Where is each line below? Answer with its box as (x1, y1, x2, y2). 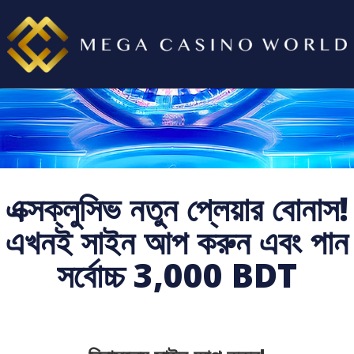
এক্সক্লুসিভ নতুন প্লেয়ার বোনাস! (5, 185, 348, 231)
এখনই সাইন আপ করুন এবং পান (5, 218, 348, 264)
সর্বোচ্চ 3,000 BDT (56, 251, 297, 297)
